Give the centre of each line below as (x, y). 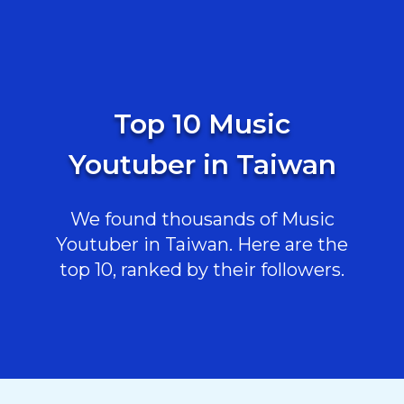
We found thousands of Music (202, 219)
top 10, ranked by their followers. (202, 270)
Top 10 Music (202, 124)
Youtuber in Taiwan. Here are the (202, 244)
